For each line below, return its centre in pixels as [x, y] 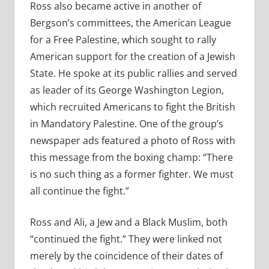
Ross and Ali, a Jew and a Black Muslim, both [128, 222]
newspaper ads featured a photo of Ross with [132, 141]
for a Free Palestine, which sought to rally [123, 40]
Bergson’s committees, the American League [130, 23]
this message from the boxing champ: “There [131, 158]
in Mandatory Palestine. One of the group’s [126, 124]
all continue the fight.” [79, 191]
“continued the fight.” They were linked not [126, 239]
